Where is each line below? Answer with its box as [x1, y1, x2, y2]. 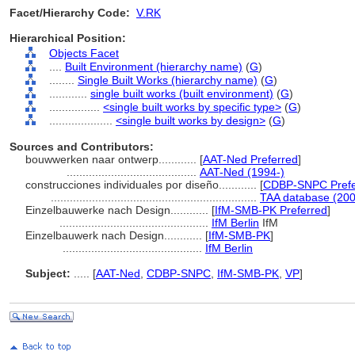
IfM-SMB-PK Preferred [215, 204, 327, 216]
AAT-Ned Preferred [203, 153, 298, 166]
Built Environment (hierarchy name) [65, 60, 242, 73]
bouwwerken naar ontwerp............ [25, 153, 200, 166]
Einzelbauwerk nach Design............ [25, 229, 205, 242]
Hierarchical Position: [10, 32, 126, 44]
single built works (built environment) [90, 87, 273, 100]
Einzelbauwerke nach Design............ [25, 204, 212, 216]
